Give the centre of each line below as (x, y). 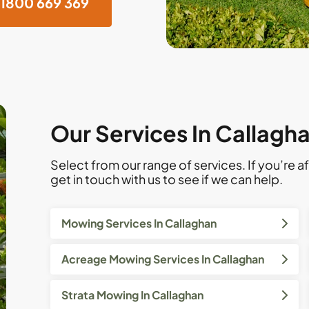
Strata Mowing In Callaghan (133, 295)
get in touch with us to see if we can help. (167, 179)
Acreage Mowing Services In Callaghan (163, 259)
